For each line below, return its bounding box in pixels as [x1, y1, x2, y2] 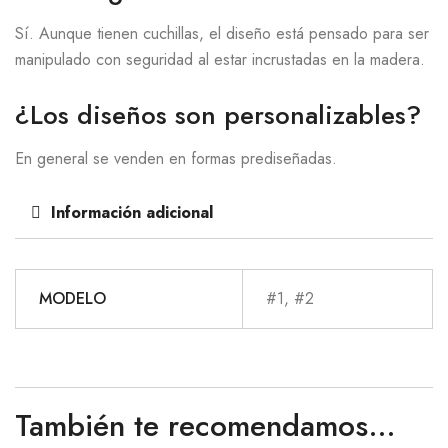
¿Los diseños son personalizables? [15, 96, 421, 135]
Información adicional [51, 201, 213, 225]
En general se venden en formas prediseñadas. [15, 147, 337, 171]
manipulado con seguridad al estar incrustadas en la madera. [15, 48, 425, 72]
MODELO [38, 287, 106, 311]
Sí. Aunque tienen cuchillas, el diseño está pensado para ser [15, 22, 429, 46]
